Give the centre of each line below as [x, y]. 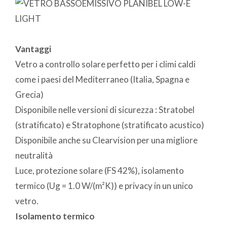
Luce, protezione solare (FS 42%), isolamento [100, 170]
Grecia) [29, 94]
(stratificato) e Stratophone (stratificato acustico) [110, 125]
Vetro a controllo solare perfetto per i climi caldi [105, 64]
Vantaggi [33, 49]
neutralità [34, 155]
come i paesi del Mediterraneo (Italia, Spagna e [102, 79]
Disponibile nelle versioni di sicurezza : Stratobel [105, 109]
